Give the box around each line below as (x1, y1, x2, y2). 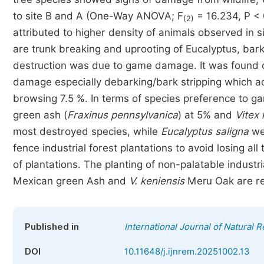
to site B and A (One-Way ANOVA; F (13, 10, 183, 22)
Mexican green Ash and (13, 175, 129, 187)
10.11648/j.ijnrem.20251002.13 (124, 246, 250, 257)
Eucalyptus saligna (161, 126, 249, 137)
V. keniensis (129, 175, 184, 187)
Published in (25, 222, 79, 232)
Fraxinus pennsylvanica (67, 109, 178, 121)
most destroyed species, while (13, 126, 161, 137)
